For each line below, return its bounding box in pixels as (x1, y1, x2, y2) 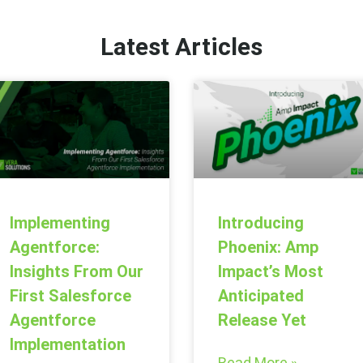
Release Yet (218, 310, 306, 330)
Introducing (218, 212, 304, 233)
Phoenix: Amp (218, 237, 318, 257)
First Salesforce (9, 285, 131, 305)
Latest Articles (100, 32, 263, 62)
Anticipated (218, 285, 304, 305)
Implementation (9, 334, 126, 354)
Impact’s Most (218, 261, 323, 281)
